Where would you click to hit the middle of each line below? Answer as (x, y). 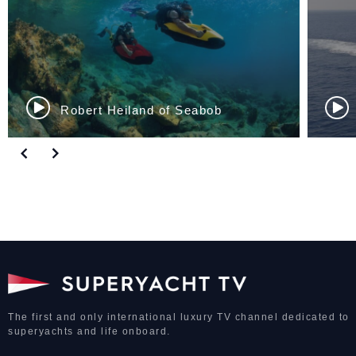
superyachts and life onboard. (89, 332)
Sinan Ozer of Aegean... (136, 110)
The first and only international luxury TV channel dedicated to (179, 317)
